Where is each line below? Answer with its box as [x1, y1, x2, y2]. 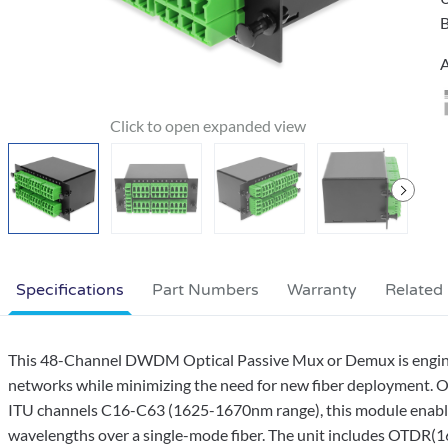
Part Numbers [152, 280, 259, 300]
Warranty [287, 280, 357, 300]
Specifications [16, 280, 124, 300]
